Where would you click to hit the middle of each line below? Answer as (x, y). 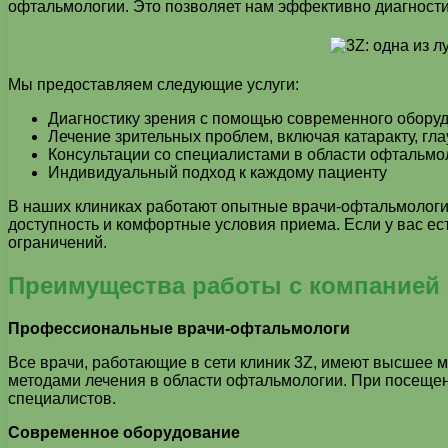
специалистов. (62, 398)
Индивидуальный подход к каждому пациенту (217, 172)
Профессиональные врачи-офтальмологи (179, 328)
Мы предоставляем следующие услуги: (153, 84)
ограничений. (57, 242)
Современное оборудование (124, 432)
